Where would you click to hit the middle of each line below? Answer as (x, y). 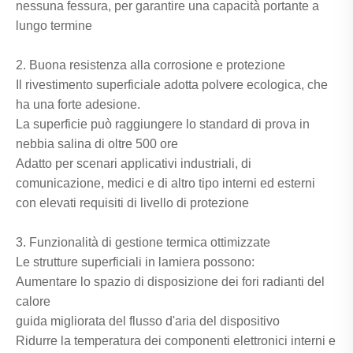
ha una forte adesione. (78, 105)
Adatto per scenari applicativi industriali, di (134, 164)
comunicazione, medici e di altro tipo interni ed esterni (165, 184)
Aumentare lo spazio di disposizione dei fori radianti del (170, 282)
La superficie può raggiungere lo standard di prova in (163, 124)
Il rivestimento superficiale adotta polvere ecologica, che (172, 85)
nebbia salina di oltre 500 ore (97, 144)
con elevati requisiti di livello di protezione (132, 203)
